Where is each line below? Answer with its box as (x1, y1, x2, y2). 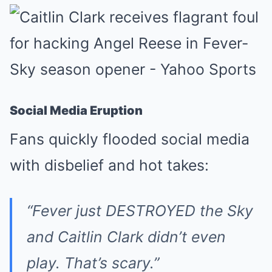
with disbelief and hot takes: (10, 156, 209, 175)
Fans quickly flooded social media (10, 130, 250, 149)
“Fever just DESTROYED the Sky (27, 202, 253, 220)
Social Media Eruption (10, 103, 143, 118)
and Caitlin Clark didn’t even (27, 228, 226, 246)
